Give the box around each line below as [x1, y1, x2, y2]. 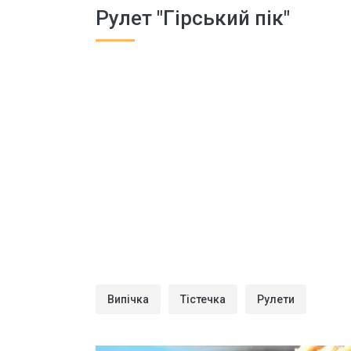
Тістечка [180, 293, 226, 306]
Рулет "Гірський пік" [96, 6, 290, 30]
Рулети [257, 293, 295, 306]
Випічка [107, 293, 149, 306]
